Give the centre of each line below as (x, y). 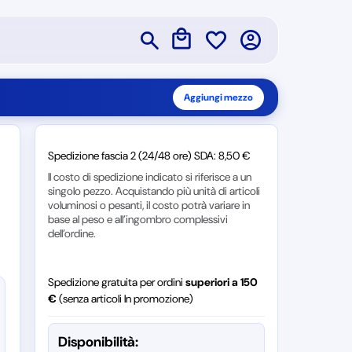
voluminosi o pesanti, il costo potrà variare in (148, 205)
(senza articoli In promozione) (126, 299)
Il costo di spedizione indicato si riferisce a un (149, 177)
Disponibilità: (98, 342)
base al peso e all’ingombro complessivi (137, 219)
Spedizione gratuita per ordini (116, 282)
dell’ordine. (71, 233)
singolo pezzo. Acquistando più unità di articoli (154, 191)
